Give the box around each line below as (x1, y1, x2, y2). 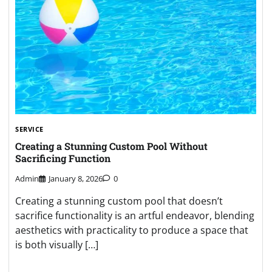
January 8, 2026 (49, 172, 103, 184)
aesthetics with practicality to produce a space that (15, 223, 248, 237)
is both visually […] (15, 237, 98, 251)
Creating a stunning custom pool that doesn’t (15, 194, 223, 208)
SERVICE (15, 124, 44, 134)
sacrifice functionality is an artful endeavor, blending (15, 208, 254, 222)
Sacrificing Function (15, 152, 110, 165)
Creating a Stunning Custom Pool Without (15, 140, 208, 153)
